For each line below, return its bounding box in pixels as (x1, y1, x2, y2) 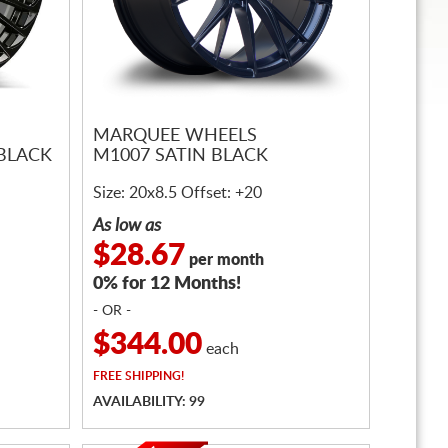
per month (185, 252, 264, 268)
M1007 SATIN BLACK (93, 147, 268, 166)
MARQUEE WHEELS (93, 127, 257, 146)
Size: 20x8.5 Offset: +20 (93, 185, 262, 201)
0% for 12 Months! (93, 275, 241, 293)
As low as (93, 217, 161, 235)
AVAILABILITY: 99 (93, 395, 205, 409)
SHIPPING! (122, 370, 184, 382)
